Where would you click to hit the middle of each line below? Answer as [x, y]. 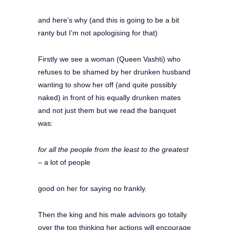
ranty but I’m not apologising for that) [98, 33]
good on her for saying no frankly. [92, 188]
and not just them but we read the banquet [107, 110]
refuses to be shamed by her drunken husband [114, 72]
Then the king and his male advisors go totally [112, 214]
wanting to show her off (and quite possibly [107, 84]
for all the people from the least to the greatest [113, 149]
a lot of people [67, 162]
